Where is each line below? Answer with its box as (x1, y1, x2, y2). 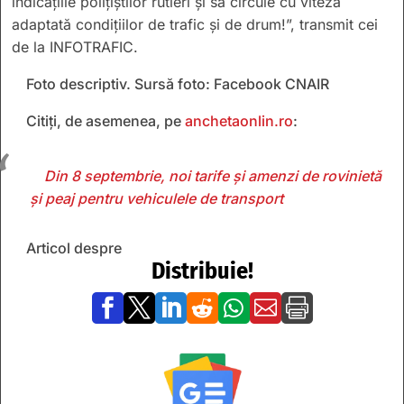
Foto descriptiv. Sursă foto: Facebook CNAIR (26, 74, 329, 93)
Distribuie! (151, 256, 253, 285)
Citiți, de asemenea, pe (26, 111, 185, 130)
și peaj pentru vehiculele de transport (30, 188, 283, 207)
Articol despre (26, 238, 122, 257)
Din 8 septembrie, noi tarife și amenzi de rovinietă (44, 166, 381, 185)
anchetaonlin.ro (185, 111, 293, 130)
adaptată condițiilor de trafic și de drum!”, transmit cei (12, 14, 378, 33)
